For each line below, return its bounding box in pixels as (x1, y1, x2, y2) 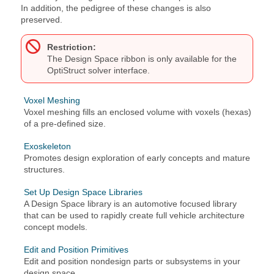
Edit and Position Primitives (24, 245, 128, 254)
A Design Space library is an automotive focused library (24, 199, 237, 209)
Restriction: (47, 42, 96, 52)
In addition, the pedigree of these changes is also (21, 3, 211, 13)
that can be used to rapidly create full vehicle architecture (24, 210, 245, 220)
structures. (24, 165, 65, 174)
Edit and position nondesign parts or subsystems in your (24, 256, 240, 266)
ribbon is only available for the (119, 53, 237, 64)
